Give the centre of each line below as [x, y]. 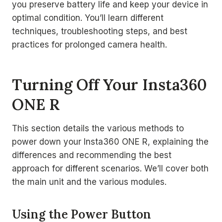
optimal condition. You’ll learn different [88, 18]
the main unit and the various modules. [89, 182]
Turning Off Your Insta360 [109, 84]
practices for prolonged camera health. [89, 45]
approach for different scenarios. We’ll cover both [110, 168]
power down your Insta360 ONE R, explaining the [110, 142]
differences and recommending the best [92, 155]
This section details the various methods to [98, 128]
